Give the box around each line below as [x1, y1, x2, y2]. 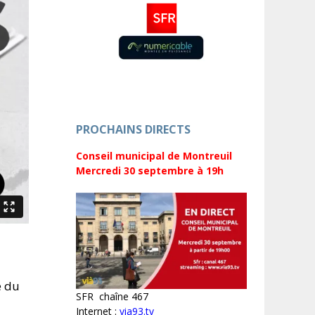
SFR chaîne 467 [76, 290, 148, 304]
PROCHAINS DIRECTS [76, 122, 191, 138]
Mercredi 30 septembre [76, 164, 194, 178]
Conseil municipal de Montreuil [76, 149, 232, 163]
